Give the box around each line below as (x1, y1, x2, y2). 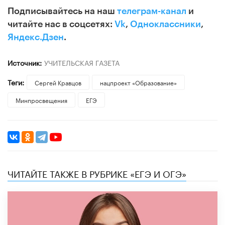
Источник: (8, 56, 42, 68)
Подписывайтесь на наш (8, 6, 117, 16)
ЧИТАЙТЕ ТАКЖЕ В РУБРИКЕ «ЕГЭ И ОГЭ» (8, 165, 186, 180)
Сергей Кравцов (34, 77, 81, 87)
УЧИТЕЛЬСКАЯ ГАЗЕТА (44, 56, 120, 68)
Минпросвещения (16, 94, 67, 104)
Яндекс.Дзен (8, 32, 64, 42)
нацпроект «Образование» (99, 77, 177, 87)
